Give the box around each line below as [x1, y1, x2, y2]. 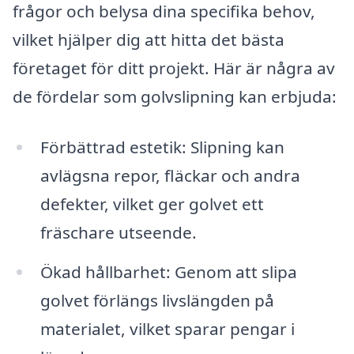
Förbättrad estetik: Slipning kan [40, 135, 284, 158]
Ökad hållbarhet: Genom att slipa [40, 260, 297, 283]
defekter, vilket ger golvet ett [40, 192, 264, 215]
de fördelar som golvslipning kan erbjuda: [13, 85, 337, 108]
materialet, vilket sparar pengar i [40, 317, 295, 340]
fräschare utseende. [40, 220, 197, 243]
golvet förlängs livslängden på [40, 288, 274, 311]
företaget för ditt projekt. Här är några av [13, 57, 335, 80]
